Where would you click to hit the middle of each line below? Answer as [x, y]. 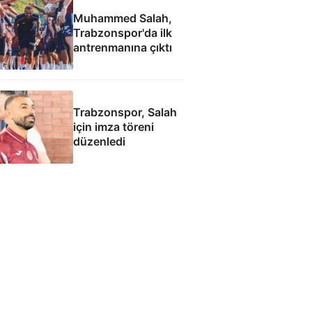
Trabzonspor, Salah [125, 112]
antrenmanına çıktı [122, 48]
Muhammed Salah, [122, 18]
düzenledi [99, 141]
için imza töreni [113, 126]
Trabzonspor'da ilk [122, 33]
